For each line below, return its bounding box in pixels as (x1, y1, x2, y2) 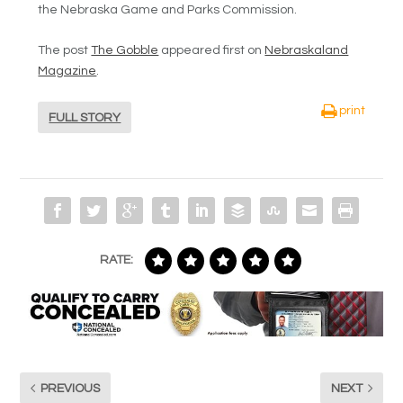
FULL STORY (49, 111, 121, 124)
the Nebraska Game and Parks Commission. (38, 3, 298, 16)
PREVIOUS (40, 381, 101, 395)
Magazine (38, 65, 97, 78)
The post (38, 44, 92, 58)
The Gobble (91, 44, 159, 58)
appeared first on (158, 44, 265, 58)
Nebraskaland (264, 44, 349, 58)
